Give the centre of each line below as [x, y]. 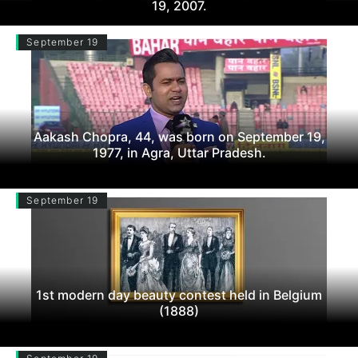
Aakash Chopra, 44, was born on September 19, [179, 136]
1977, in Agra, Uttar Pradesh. [179, 152]
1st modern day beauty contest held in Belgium [179, 294]
